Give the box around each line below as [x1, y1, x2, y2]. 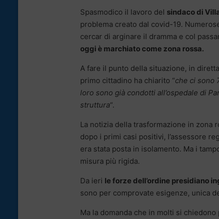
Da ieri [80, 175, 105, 185]
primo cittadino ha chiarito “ [80, 75, 175, 85]
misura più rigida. [80, 156, 140, 166]
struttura [80, 100, 110, 109]
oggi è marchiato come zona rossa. [80, 44, 204, 53]
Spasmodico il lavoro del [80, 7, 167, 17]
